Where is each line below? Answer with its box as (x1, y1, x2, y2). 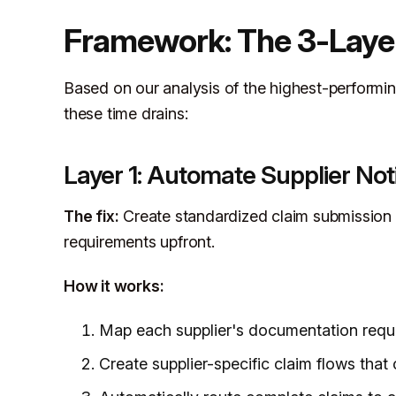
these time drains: (64, 103, 188, 123)
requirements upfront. (64, 232, 215, 251)
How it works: (64, 277, 164, 296)
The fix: (64, 206, 119, 225)
